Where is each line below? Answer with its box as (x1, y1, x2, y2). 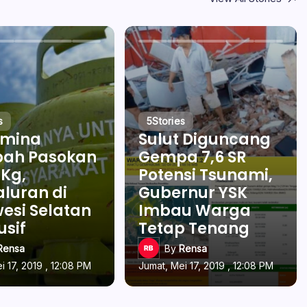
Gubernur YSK (138, 182, 248, 204)
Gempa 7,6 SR (138, 147, 247, 168)
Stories (152, 115, 186, 127)
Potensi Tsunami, (138, 164, 273, 186)
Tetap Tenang (138, 218, 250, 239)
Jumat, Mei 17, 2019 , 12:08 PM (138, 260, 274, 271)
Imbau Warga (138, 200, 251, 221)
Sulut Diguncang (138, 129, 271, 150)
